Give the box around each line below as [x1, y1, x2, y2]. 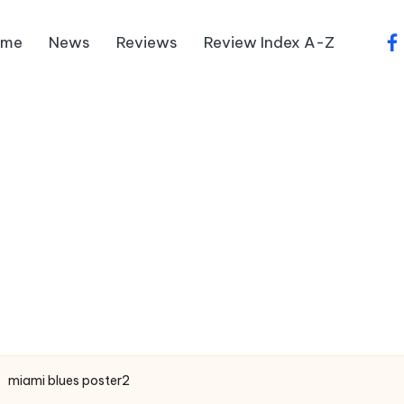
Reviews [116, 32, 178, 52]
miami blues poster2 [8, 372, 130, 389]
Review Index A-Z [204, 32, 335, 52]
